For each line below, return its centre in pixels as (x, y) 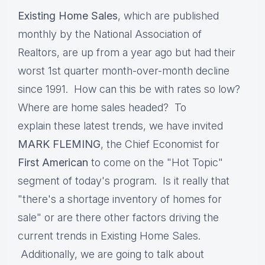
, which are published (168, 16)
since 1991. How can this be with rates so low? (129, 89)
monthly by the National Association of (110, 34)
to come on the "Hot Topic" (156, 163)
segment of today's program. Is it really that (124, 181)
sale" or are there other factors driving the (118, 218)
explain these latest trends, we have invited (120, 126)
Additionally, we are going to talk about (111, 254)
